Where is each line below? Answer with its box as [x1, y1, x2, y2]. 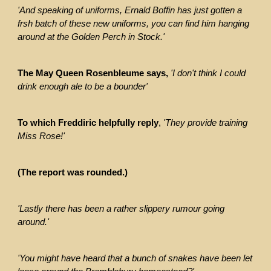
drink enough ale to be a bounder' [18, 82, 148, 92]
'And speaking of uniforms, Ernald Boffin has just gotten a [18, 5, 243, 16]
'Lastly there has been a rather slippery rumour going [18, 204, 225, 214]
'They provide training [163, 118, 248, 128]
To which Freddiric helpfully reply [18, 118, 159, 128]
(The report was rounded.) [18, 168, 128, 178]
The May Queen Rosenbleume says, [18, 68, 169, 79]
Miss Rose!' [18, 131, 65, 142]
